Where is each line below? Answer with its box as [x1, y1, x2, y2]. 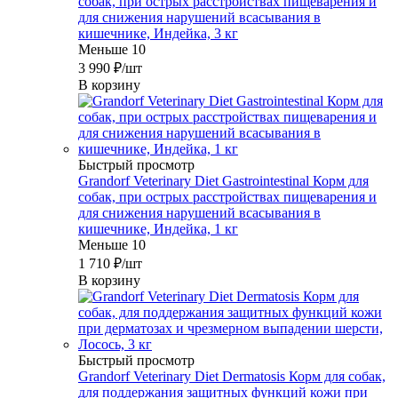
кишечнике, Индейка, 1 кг [78, 221, 238, 237]
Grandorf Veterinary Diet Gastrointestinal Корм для [78, 173, 369, 189]
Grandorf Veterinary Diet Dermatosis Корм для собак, [78, 369, 386, 385]
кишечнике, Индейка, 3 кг [78, 26, 238, 42]
